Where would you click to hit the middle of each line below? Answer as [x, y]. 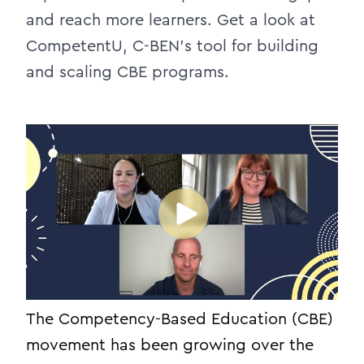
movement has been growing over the [170, 345]
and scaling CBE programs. [128, 72]
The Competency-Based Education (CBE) [180, 319]
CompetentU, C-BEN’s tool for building [172, 46]
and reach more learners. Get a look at [171, 20]
